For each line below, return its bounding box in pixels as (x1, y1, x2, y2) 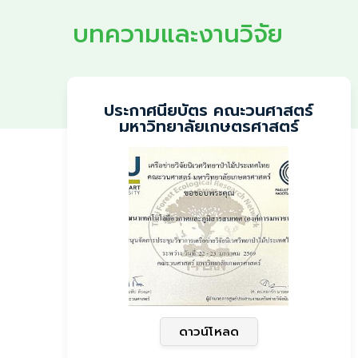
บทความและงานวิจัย (73, 16, 283, 53)
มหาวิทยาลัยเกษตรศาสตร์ (118, 114, 299, 138)
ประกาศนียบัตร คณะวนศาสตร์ (104, 98, 314, 122)
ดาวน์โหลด (179, 323, 239, 340)
